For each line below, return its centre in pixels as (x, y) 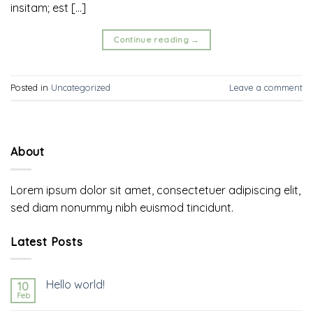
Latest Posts (47, 241)
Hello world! (75, 285)
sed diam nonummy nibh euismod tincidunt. (122, 207)
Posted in (31, 88)
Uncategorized (81, 88)
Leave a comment (266, 88)
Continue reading (152, 39)
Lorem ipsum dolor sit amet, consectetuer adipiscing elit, (155, 190)
